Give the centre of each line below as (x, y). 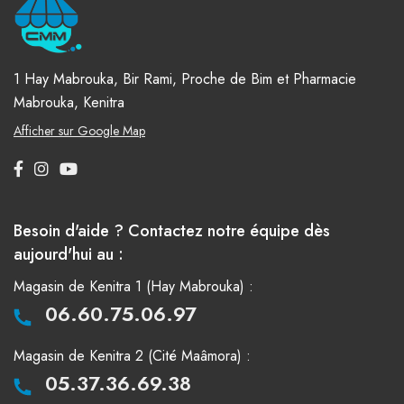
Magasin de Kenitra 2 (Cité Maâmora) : (132, 356)
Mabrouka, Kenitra (69, 103)
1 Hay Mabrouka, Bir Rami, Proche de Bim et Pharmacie (185, 79)
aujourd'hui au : (69, 255)
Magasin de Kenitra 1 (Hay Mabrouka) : (133, 287)
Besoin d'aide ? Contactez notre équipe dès (172, 231)
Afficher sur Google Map (79, 131)
